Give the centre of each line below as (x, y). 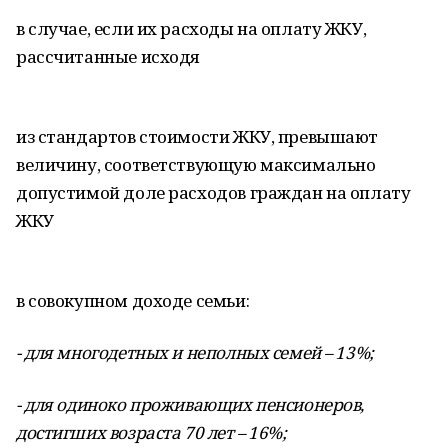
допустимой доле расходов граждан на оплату (213, 192)
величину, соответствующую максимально (196, 164)
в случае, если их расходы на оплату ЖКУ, (191, 28)
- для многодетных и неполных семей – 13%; (195, 352)
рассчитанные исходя (108, 56)
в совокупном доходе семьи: (133, 300)
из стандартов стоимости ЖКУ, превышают (197, 136)
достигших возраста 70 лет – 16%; (151, 432)
